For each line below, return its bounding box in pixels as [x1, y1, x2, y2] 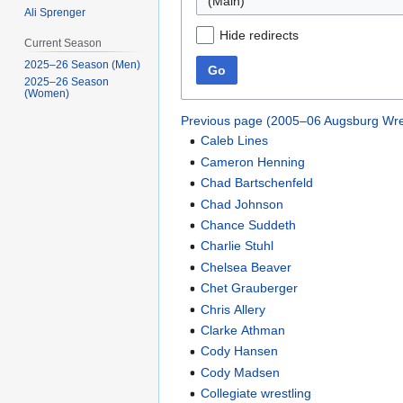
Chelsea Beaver [201, 259, 292, 274]
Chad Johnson [201, 196, 284, 211]
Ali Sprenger [24, 6, 86, 20]
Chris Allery [201, 301, 266, 317]
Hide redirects [219, 28, 299, 43]
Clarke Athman [201, 322, 286, 337]
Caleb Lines [201, 133, 269, 148]
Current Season [24, 37, 103, 50]
